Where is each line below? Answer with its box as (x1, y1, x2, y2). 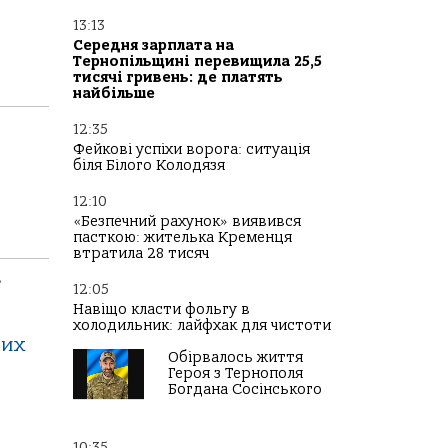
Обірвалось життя (168, 349, 303, 367)
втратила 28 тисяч (73, 245, 209, 263)
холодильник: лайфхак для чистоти (73, 317, 331, 335)
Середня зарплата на (73, 37, 234, 55)
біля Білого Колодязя (73, 157, 225, 175)
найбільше (73, 85, 155, 103)
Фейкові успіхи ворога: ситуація (73, 141, 310, 159)
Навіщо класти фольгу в (73, 301, 250, 319)
